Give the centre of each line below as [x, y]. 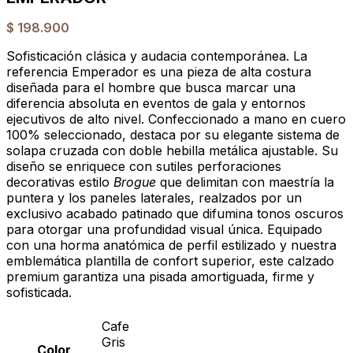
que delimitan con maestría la [245, 182]
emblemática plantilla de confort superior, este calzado [170, 261]
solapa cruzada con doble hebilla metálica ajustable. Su [172, 151]
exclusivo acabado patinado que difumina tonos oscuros [175, 214]
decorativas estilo [60, 182]
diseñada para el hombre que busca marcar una [151, 88]
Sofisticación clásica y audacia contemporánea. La [157, 56]
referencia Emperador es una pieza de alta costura [159, 72]
